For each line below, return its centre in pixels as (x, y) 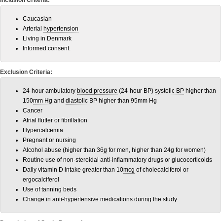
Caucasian (37, 19)
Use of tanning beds (50, 189)
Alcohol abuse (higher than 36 (63, 150)
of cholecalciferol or (162, 170)
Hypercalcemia (43, 130)
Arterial (33, 29)
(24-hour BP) (136, 91)
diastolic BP (81, 101)
